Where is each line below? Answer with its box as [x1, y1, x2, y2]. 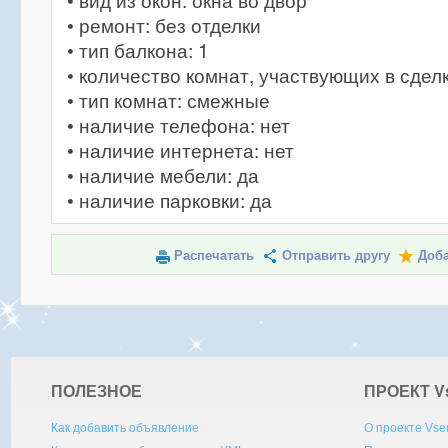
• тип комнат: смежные [67, 86, 270, 114]
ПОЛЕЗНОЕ [50, 379, 142, 402]
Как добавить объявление [50, 421, 199, 435]
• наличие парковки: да [67, 186, 272, 214]
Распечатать [173, 248, 254, 263]
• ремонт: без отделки [67, 11, 261, 39]
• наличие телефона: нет [67, 111, 290, 139]
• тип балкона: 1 [67, 36, 209, 64]
